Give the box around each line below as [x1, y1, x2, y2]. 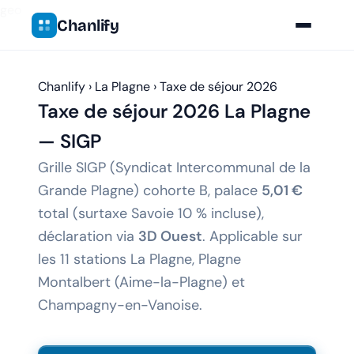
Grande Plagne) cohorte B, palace [38, 181, 262, 200]
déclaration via [38, 227, 138, 246]
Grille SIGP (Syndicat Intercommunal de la [38, 158, 311, 177]
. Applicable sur [202, 227, 303, 246]
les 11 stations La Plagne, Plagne [38, 250, 241, 269]
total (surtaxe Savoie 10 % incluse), [38, 204, 264, 223]
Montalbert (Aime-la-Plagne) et [38, 273, 245, 292]
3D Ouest [138, 227, 202, 246]
